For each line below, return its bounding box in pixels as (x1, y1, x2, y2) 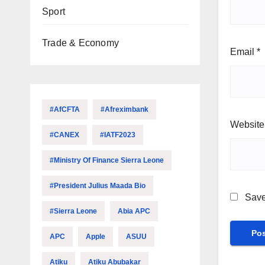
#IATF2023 (100, 131, 135, 139)
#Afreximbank (101, 105, 148, 114)
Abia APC (118, 207, 150, 215)
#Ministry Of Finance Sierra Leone (50, 156, 164, 164)
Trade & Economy (42, 38, 119, 48)
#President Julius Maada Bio (50, 182, 146, 190)
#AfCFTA (50, 105, 80, 114)
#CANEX (50, 131, 79, 139)
